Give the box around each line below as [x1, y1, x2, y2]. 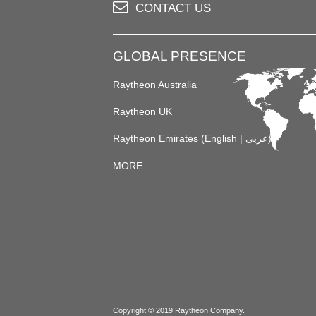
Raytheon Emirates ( [113, 133, 205, 145]
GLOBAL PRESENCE [113, 49, 246, 64]
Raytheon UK [113, 106, 172, 118]
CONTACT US [135, 1, 211, 16]
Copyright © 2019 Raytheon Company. [113, 305, 245, 315]
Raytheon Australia [113, 78, 197, 90]
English [205, 133, 237, 145]
